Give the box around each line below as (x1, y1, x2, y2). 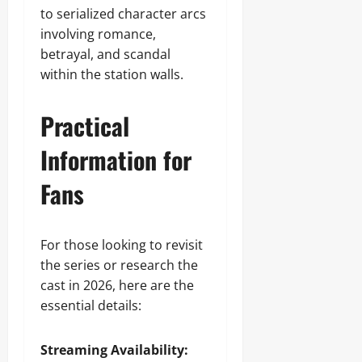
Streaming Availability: (40, 341, 188, 359)
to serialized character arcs (40, 5, 206, 23)
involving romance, (40, 25, 156, 43)
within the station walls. (40, 65, 183, 83)
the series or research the (40, 256, 198, 274)
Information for (40, 141, 192, 178)
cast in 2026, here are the (40, 276, 194, 294)
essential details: (40, 297, 141, 314)
